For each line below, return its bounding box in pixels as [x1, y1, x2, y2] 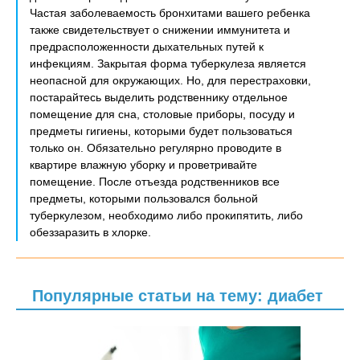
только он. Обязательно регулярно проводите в [30, 141, 281, 154]
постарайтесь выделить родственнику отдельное [30, 91, 288, 104]
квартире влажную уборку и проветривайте [30, 158, 257, 171]
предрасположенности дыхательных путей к [30, 40, 264, 53]
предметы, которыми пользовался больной [30, 192, 258, 205]
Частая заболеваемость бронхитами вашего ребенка [30, 6, 310, 19]
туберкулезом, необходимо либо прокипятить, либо [30, 209, 303, 222]
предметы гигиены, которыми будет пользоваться [30, 125, 292, 137]
